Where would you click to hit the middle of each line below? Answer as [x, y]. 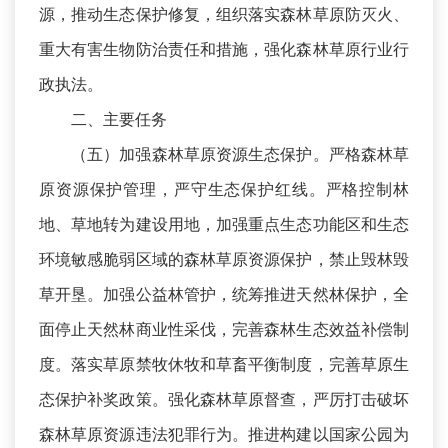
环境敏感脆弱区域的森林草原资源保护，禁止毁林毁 [224, 259]
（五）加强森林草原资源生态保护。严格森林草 [240, 154]
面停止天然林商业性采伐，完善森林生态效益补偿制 [224, 329]
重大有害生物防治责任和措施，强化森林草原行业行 [224, 49]
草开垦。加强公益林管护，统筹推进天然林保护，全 [224, 294]
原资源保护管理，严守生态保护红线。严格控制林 [224, 189]
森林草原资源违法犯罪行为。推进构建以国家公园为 [224, 434]
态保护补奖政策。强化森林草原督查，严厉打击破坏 [224, 399]
